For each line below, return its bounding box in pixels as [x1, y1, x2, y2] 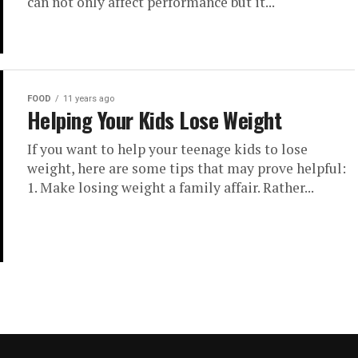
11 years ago [63, 93, 114, 105]
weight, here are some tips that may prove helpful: [27, 159, 346, 178]
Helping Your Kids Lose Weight [27, 104, 282, 137]
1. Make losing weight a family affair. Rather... [27, 178, 314, 197]
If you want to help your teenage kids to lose [27, 140, 308, 159]
